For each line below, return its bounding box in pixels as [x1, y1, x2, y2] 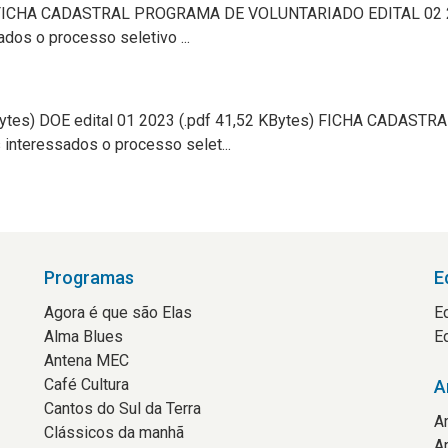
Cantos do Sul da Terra [44, 399, 201, 418]
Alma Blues [44, 327, 123, 346]
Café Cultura [44, 375, 129, 394]
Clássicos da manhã [44, 423, 184, 442]
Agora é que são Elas [44, 303, 192, 322]
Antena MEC [44, 351, 129, 370]
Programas [44, 267, 134, 288]
